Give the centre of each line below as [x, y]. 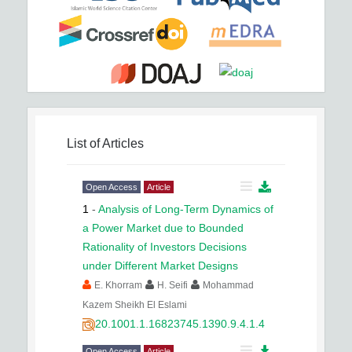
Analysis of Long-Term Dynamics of [186, 209]
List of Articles [105, 143]
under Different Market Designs [160, 266]
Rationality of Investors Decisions [165, 247]
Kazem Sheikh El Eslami [135, 305]
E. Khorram [118, 285]
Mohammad [228, 285]
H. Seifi [172, 285]
